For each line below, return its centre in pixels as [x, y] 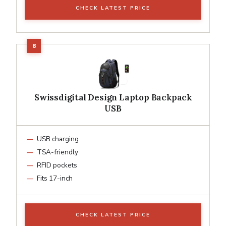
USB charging [58, 139]
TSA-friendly [58, 152]
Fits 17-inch [55, 178]
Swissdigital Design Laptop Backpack [113, 97]
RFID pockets [57, 165]
